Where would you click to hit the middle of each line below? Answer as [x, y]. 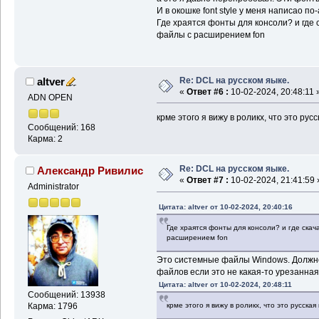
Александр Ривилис [90, 171]
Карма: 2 [45, 138]
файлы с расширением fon [210, 35]
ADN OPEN [50, 98]
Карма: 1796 [52, 306]
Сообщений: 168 [61, 127]
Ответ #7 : [207, 181]
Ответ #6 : [207, 91]
